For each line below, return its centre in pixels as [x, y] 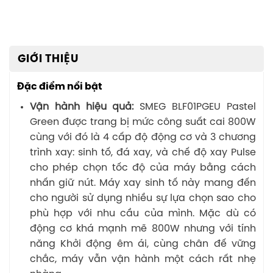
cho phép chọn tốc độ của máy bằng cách [143, 168]
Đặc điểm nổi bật [60, 87]
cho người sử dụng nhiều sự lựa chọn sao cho [143, 198]
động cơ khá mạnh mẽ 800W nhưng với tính [143, 229]
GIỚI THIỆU [48, 59]
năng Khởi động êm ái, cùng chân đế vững [143, 244]
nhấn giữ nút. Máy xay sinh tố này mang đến [143, 183]
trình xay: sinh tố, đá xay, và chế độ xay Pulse [143, 152]
